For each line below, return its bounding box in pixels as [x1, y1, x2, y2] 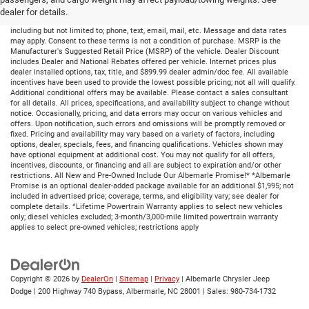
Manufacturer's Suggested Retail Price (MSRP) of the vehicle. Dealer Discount [10, 46, 279, 56]
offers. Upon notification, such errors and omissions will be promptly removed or [10, 119, 286, 128]
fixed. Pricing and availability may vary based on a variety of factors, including [10, 129, 275, 139]
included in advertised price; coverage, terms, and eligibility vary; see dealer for [10, 191, 279, 201]
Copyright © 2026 [10, 274, 72, 283]
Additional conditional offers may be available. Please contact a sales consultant [10, 88, 288, 97]
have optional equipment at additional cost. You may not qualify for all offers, [10, 150, 275, 159]
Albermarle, [124, 286, 166, 296]
